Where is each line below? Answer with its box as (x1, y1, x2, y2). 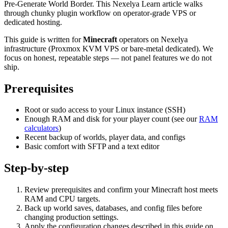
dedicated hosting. (4, 17, 62, 26)
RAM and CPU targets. (24, 194, 100, 204)
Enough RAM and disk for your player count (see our (24, 115, 199, 124)
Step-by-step (4, 161, 69, 175)
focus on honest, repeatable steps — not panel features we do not (4, 53, 212, 62)
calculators (24, 124, 59, 133)
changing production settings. (24, 213, 119, 222)
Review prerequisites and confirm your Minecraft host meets (24, 185, 218, 194)
